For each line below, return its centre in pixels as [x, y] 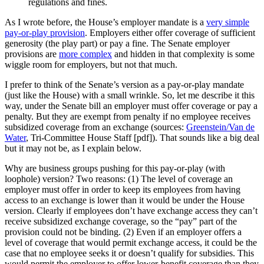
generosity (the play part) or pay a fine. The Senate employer [117, 43]
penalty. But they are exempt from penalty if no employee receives [128, 116]
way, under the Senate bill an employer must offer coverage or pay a [131, 105]
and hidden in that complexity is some [183, 54]
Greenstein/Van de [220, 127]
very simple [228, 22]
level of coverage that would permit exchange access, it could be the [131, 242]
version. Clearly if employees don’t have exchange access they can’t [131, 210]
